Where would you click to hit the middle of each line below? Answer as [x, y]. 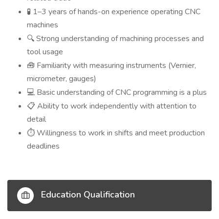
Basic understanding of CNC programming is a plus [121, 92]
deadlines [43, 146]
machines [43, 25]
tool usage [45, 52]
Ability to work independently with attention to [116, 106]
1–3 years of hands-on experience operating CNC [116, 12]
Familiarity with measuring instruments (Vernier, [115, 66]
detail [36, 119]
